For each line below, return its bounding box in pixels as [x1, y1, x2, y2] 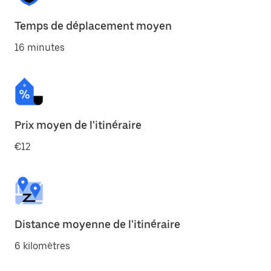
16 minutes [15, 42, 65, 53]
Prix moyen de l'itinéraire [15, 119, 142, 131]
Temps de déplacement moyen [15, 19, 172, 32]
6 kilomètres [15, 240, 70, 252]
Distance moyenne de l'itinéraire [15, 218, 180, 230]
